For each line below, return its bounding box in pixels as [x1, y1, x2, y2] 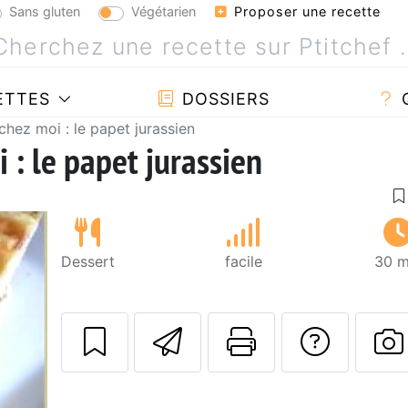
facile [224, 251, 262, 270]
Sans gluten [9, 3, 80, 19]
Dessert [60, 251, 115, 270]
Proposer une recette [229, 4, 381, 19]
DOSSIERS [176, 88, 270, 108]
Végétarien [131, 3, 196, 19]
